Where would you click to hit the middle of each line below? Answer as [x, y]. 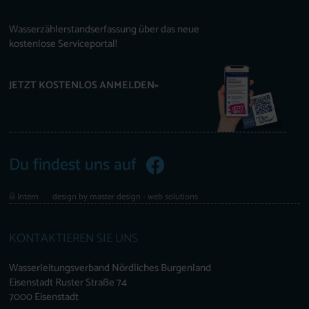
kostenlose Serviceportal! [63, 43]
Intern [28, 197]
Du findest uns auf [77, 165]
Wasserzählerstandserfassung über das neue [104, 29]
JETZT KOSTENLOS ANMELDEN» [84, 85]
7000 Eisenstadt [44, 297]
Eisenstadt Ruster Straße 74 [68, 282]
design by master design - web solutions [126, 197]
